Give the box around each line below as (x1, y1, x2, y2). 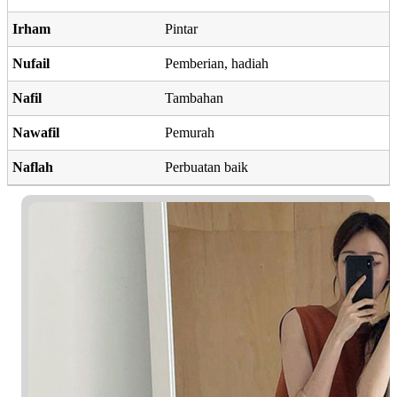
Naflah (12, 159, 53, 175)
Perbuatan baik (165, 159, 248, 175)
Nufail (12, 55, 50, 71)
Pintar (165, 20, 198, 36)
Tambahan (165, 90, 223, 105)
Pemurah (165, 124, 214, 140)
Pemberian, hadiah (165, 55, 269, 71)
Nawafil (12, 124, 59, 140)
